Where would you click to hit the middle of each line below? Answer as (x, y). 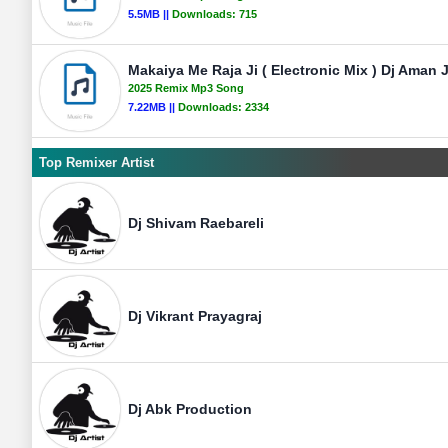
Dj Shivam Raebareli (196, 223)
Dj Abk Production (190, 409)
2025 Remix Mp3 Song (186, 88)
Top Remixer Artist (96, 162)
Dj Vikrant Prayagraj (195, 316)
